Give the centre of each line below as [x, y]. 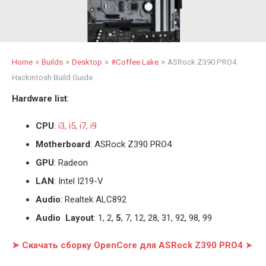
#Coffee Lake [135, 62]
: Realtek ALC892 [94, 199]
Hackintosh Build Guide [52, 77]
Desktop [87, 62]
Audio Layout [65, 218]
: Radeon [71, 163]
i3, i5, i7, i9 [77, 126]
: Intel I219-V [79, 181]
